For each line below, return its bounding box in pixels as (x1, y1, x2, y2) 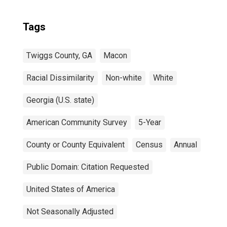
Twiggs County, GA (26, 51, 92, 60)
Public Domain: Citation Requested (26, 162, 149, 172)
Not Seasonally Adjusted (26, 207, 113, 216)
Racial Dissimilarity (26, 73, 94, 83)
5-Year (138, 118, 161, 127)
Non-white (105, 73, 142, 83)
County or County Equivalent (26, 140, 125, 149)
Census (136, 140, 163, 149)
